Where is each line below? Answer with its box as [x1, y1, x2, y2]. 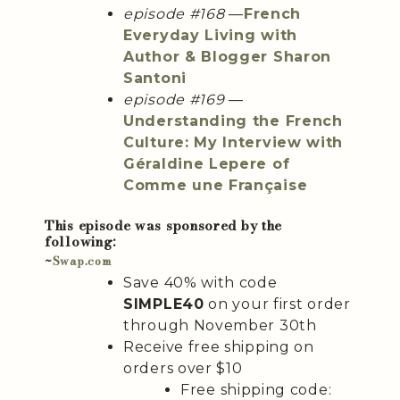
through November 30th [123, 317, 317, 335]
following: [45, 231, 116, 253]
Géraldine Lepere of [123, 155, 290, 173]
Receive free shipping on [123, 338, 314, 356]
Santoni [123, 70, 187, 87]
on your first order [204, 296, 351, 313]
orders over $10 [123, 360, 243, 378]
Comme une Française [123, 177, 308, 195]
